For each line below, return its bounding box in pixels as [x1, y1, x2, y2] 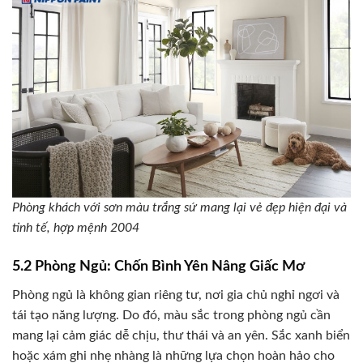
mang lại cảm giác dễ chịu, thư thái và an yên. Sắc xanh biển [12, 328, 350, 342]
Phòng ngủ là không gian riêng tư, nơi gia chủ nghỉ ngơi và [12, 288, 340, 301]
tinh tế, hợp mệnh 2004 [12, 220, 139, 234]
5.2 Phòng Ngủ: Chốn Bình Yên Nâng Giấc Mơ [12, 258, 305, 274]
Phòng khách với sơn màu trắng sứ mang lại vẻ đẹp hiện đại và [12, 200, 347, 214]
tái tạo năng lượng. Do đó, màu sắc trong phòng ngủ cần [12, 308, 331, 322]
